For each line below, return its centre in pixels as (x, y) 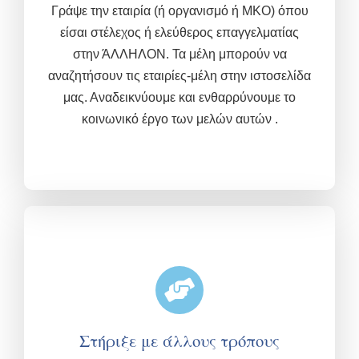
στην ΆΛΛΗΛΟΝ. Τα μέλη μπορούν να (179, 54)
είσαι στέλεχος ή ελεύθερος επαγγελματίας (179, 33)
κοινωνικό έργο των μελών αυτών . (179, 119)
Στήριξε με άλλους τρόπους (179, 341)
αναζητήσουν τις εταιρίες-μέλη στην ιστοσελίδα (179, 76)
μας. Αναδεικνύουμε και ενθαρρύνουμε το (179, 98)
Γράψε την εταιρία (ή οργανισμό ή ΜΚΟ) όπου (179, 11)
